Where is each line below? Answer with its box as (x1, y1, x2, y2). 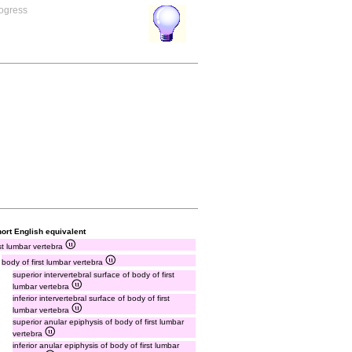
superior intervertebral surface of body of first (12, 270, 174, 279)
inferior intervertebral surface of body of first (12, 294, 170, 302)
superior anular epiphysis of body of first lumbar (12, 317, 184, 326)
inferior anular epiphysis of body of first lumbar (12, 341, 179, 350)
